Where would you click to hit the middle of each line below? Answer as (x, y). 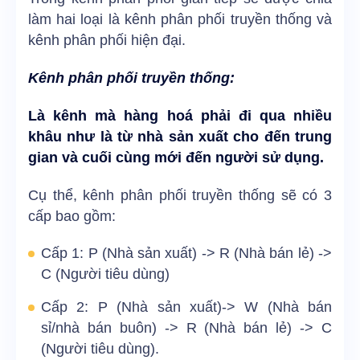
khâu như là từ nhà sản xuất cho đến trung (180, 137)
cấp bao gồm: (72, 217)
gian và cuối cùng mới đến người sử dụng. (178, 158)
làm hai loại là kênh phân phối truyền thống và (180, 19)
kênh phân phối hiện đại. (107, 40)
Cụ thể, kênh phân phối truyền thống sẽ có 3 (180, 196)
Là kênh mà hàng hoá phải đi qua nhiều (180, 116)
